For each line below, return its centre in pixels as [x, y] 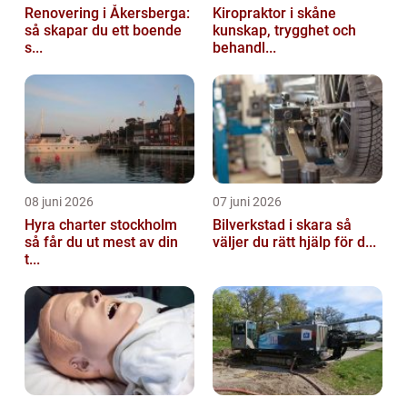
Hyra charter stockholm [101, 224]
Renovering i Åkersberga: [107, 13]
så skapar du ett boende [103, 30]
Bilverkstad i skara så [274, 224]
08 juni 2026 [59, 201]
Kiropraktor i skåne [274, 13]
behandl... [244, 47]
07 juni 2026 [247, 201]
